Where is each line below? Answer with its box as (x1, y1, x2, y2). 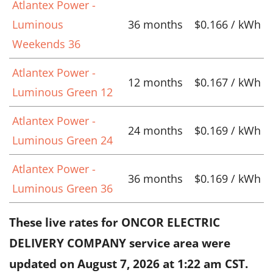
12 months (128, 74, 183, 90)
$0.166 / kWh (194, 16, 261, 32)
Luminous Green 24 (12, 132, 113, 147)
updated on (9, 255, 77, 272)
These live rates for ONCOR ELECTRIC (9, 214, 220, 230)
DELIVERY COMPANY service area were (9, 235, 230, 251)
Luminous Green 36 (12, 180, 113, 196)
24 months (128, 122, 183, 138)
